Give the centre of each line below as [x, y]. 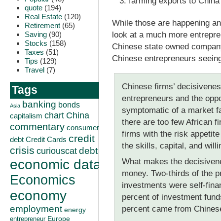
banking [39, 104]
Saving [36, 34]
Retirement [42, 25]
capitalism [26, 116]
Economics [43, 180]
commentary [37, 127]
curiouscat [57, 151]
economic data [55, 164]
